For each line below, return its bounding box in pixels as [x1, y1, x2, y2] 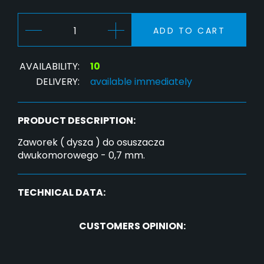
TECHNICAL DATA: [18, 186, 105, 200]
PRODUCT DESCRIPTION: [18, 114, 136, 128]
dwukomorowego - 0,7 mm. [18, 148, 145, 163]
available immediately [90, 75, 192, 89]
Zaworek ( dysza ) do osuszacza [18, 136, 164, 150]
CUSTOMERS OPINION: [78, 219, 186, 233]
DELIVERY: [36, 75, 80, 89]
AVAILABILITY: [19, 60, 80, 74]
